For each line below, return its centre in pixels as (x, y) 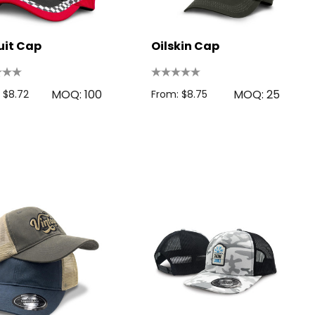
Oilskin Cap (185, 46)
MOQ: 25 (257, 95)
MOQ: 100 (76, 95)
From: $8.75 (179, 94)
